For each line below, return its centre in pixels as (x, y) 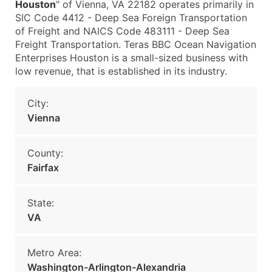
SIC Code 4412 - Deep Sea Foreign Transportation (131, 18)
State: (41, 203)
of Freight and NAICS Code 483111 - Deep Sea (122, 31)
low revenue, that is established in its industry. (121, 71)
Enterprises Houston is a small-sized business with (131, 58)
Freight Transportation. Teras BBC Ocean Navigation (136, 44)
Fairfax (43, 168)
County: (45, 153)
